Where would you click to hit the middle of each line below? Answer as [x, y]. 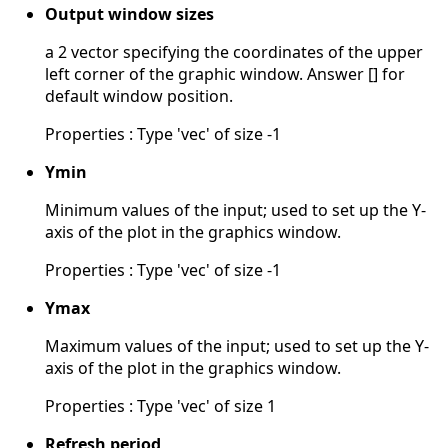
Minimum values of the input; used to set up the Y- [235, 209]
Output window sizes [129, 13]
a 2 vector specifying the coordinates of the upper [234, 51]
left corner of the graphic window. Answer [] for [225, 73]
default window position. [139, 95]
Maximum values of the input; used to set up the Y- [237, 345]
